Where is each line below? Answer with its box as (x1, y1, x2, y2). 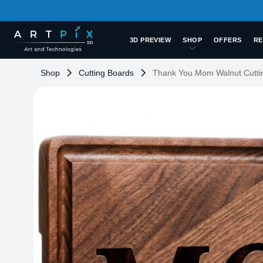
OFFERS (214, 36, 242, 43)
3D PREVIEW (129, 36, 171, 43)
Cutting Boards (79, 68, 134, 77)
